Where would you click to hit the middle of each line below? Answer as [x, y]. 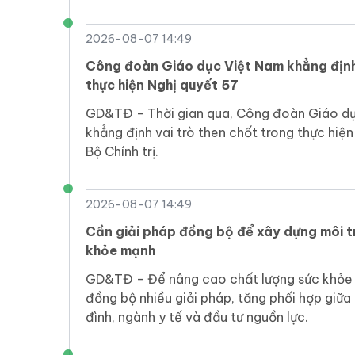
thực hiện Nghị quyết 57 [162, 85]
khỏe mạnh [120, 251]
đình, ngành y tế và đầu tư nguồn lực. [197, 317]
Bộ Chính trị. [122, 152]
